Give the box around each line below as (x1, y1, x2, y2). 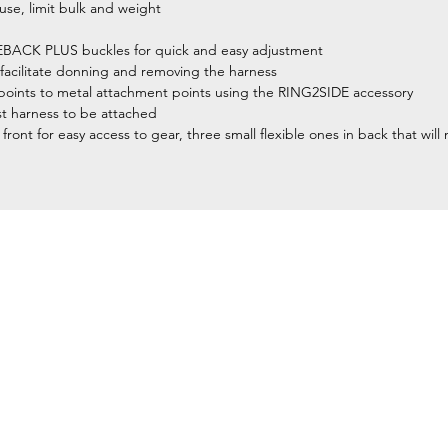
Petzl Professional (212, 304, 355, 323)
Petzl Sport (212, 274, 301, 293)
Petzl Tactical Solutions (212, 364, 399, 383)
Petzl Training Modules (212, 394, 396, 413)
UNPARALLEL (212, 424, 319, 443)
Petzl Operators (212, 334, 339, 353)
